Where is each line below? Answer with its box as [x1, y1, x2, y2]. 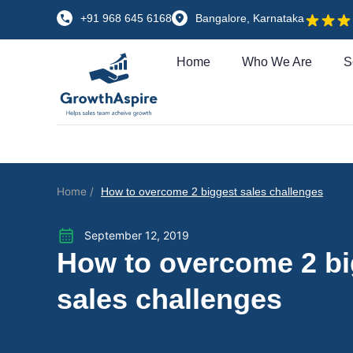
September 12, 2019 [84, 229, 189, 243]
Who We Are [242, 55, 312, 69]
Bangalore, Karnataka [195, 12, 304, 24]
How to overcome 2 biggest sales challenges [101, 186, 323, 199]
